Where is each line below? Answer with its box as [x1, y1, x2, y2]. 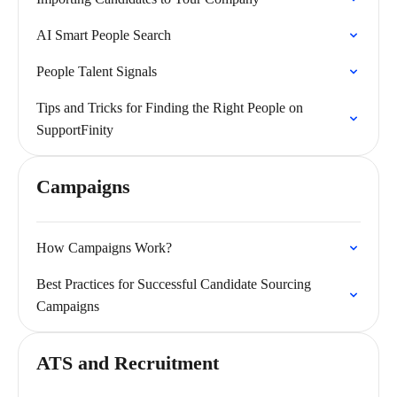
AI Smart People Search [36, 27, 171, 43]
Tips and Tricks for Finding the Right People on [36, 100, 303, 115]
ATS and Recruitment [36, 352, 219, 374]
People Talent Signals [36, 64, 157, 79]
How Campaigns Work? [36, 240, 172, 255]
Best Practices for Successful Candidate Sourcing [36, 276, 311, 292]
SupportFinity [36, 122, 113, 137]
